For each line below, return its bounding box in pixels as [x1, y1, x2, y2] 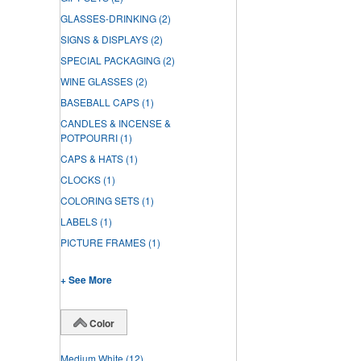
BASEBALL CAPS [60, 95, 139, 110]
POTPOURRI [60, 131, 118, 145]
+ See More [60, 272, 112, 288]
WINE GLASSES [60, 74, 133, 89]
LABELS [60, 214, 98, 229]
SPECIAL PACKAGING [60, 53, 160, 68]
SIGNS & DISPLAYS [60, 32, 148, 47]
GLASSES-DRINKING [60, 11, 156, 26]
